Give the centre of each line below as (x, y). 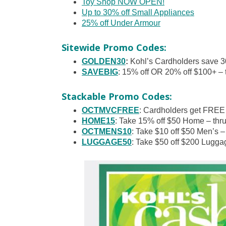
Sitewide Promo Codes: (114, 48)
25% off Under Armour (121, 23)
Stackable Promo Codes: (117, 97)
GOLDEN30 (104, 62)
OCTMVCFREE (110, 110)
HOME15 (98, 121)
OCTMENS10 (107, 132)
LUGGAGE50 (107, 142)
